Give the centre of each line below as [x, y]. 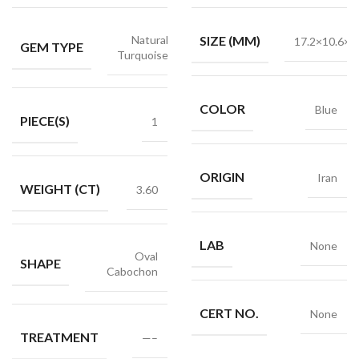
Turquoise [143, 55]
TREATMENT [59, 337]
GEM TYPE [52, 46]
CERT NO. [229, 313]
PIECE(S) [45, 121]
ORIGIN [222, 177]
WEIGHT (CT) [60, 189]
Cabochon [132, 271]
